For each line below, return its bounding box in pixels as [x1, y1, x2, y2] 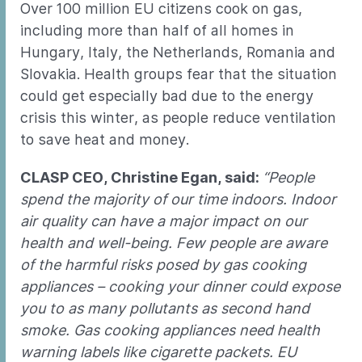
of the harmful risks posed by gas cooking [20, 256, 306, 273]
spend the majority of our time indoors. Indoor [20, 191, 336, 208]
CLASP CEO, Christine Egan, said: [20, 169, 263, 186]
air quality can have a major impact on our [20, 213, 307, 229]
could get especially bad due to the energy [20, 87, 314, 104]
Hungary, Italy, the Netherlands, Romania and [20, 44, 335, 61]
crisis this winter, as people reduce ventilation [20, 109, 336, 126]
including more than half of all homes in [20, 22, 294, 39]
